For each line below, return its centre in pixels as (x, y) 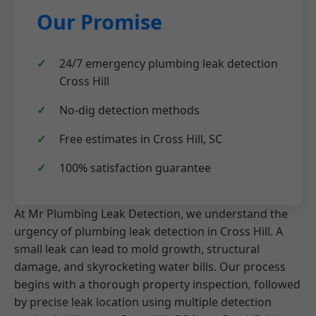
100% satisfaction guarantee (135, 168)
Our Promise (99, 22)
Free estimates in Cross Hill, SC (141, 139)
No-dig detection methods (129, 110)
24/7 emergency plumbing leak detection (169, 63)
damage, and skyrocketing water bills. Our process (150, 267)
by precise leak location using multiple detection (143, 302)
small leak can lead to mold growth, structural (137, 249)
